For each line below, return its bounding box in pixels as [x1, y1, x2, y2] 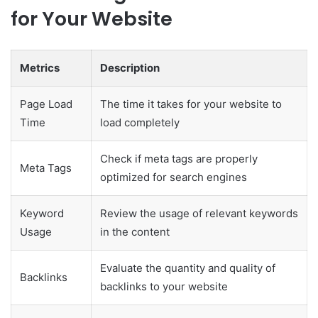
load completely [100, 115, 180, 129]
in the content [100, 224, 170, 238]
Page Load [20, 97, 72, 111]
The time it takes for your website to [100, 97, 282, 111]
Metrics [20, 60, 60, 75]
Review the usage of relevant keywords [100, 206, 298, 220]
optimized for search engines [100, 170, 247, 184]
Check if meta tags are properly [100, 151, 258, 165]
